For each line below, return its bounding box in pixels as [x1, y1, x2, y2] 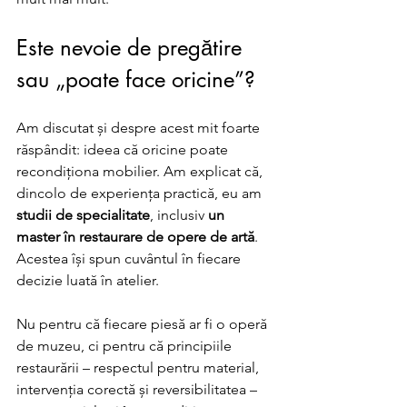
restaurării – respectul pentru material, [16, 359, 263, 376]
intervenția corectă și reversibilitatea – [16, 381, 261, 398]
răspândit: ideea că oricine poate [16, 141, 232, 158]
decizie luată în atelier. [16, 272, 163, 289]
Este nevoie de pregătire [16, 34, 248, 62]
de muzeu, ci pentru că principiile [16, 337, 235, 354]
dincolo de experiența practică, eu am [16, 184, 265, 202]
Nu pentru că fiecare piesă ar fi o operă [16, 315, 271, 333]
